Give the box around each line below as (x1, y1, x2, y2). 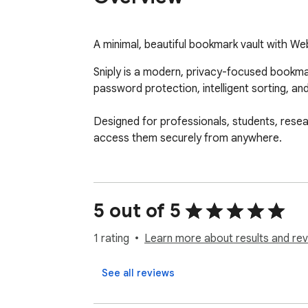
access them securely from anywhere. (93, 131, 282, 146)
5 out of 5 (93, 199, 181, 223)
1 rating (93, 232, 129, 246)
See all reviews (102, 267, 175, 280)
